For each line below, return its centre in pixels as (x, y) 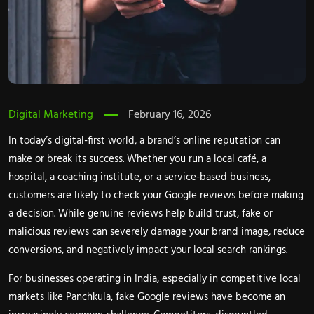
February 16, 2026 (170, 115)
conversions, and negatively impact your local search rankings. (148, 251)
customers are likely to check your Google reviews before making (156, 196)
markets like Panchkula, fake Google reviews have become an (147, 298)
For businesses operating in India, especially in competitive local (155, 279)
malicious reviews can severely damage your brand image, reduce (157, 232)
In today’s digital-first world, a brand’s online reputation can (144, 141)
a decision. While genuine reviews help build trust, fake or (141, 214)
